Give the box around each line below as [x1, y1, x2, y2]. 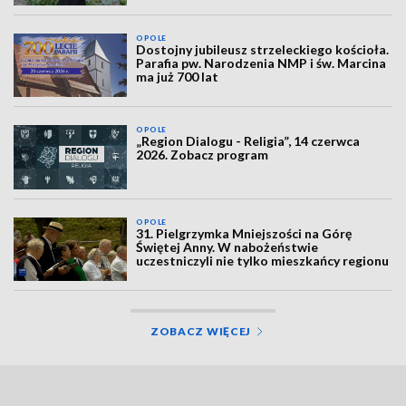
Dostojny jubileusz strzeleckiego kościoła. [136, 41, 390, 57]
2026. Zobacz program [136, 147, 269, 163]
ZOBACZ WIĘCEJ [150, 324, 252, 339]
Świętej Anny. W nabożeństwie [136, 238, 319, 255]
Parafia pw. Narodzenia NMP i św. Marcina [136, 54, 387, 71]
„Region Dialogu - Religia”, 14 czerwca [136, 133, 361, 150]
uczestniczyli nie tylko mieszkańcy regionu [136, 252, 390, 268]
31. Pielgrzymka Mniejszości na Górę [136, 225, 353, 241]
